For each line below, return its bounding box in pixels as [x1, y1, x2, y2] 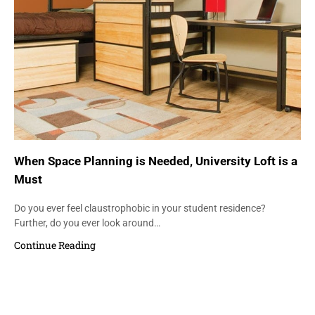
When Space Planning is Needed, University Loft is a [14, 154, 297, 169]
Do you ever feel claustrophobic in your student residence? [14, 202, 266, 214]
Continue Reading [14, 238, 96, 252]
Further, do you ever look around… [14, 217, 160, 229]
